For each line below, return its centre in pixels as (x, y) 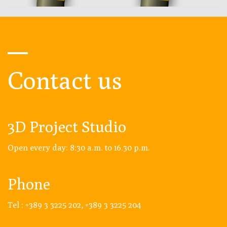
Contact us (65, 81)
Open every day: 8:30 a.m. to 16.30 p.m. (79, 148)
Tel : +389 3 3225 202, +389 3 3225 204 (74, 205)
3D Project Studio (68, 127)
